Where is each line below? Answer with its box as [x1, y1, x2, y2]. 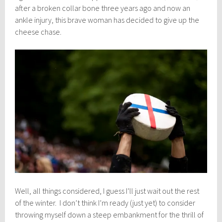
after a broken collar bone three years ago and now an [15, 2, 191, 13]
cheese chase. [15, 26, 62, 37]
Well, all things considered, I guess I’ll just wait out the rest [15, 185, 200, 196]
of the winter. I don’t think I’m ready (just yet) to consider [15, 197, 196, 208]
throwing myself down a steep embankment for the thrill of [15, 209, 204, 220]
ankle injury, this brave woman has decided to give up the [15, 14, 200, 25]
